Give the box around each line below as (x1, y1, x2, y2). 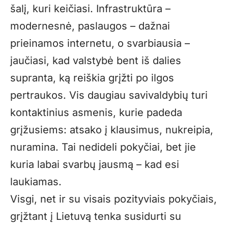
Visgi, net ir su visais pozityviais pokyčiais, (10, 193, 217, 206)
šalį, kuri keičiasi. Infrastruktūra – (10, 3, 170, 15)
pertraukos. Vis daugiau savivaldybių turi (10, 89, 208, 102)
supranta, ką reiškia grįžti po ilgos (10, 72, 174, 84)
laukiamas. (10, 176, 62, 188)
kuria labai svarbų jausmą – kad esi (10, 158, 179, 171)
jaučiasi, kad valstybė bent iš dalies (10, 54, 181, 67)
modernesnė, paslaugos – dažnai (10, 20, 170, 33)
